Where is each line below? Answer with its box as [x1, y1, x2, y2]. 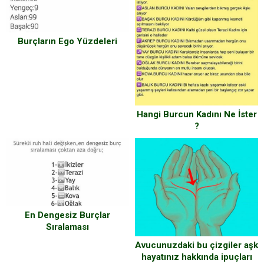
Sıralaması [46, 222, 89, 233]
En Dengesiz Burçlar [25, 210, 110, 221]
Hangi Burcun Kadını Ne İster [136, 109, 257, 120]
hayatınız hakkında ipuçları [141, 251, 252, 262]
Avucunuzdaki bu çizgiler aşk [135, 239, 258, 250]
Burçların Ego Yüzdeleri [18, 36, 117, 47]
